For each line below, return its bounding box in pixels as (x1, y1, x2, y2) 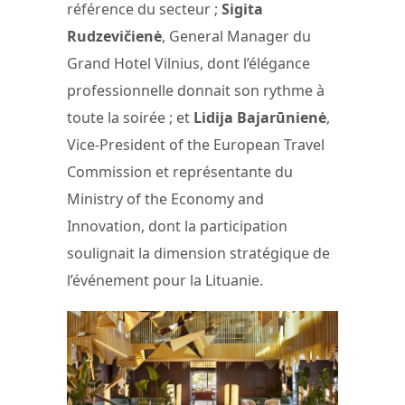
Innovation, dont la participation (67, 215, 287, 236)
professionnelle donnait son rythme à (67, 80, 325, 100)
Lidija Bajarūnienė (193, 107, 326, 127)
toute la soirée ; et (67, 107, 193, 127)
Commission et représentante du (67, 161, 293, 182)
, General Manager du (162, 25, 311, 46)
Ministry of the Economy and (67, 188, 264, 209)
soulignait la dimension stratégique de (67, 242, 330, 263)
